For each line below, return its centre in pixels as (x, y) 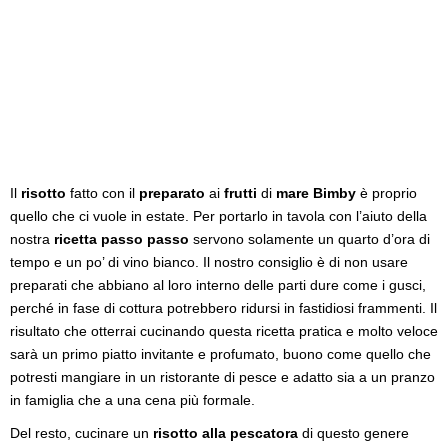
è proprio (386, 192)
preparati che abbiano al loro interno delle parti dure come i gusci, (218, 284)
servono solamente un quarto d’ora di (309, 238)
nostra (30, 238)
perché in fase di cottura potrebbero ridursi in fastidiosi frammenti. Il (223, 307)
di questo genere (353, 432)
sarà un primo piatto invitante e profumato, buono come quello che (220, 353)
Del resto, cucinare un (81, 432)
